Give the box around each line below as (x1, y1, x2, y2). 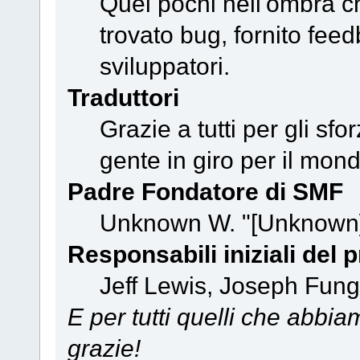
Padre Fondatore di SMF (67, 178, 343, 206)
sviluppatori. (99, 52, 230, 80)
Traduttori (67, 84, 179, 112)
